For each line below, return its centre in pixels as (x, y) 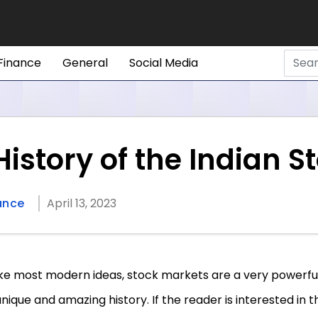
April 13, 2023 (81, 203)
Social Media (164, 63)
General (85, 63)
